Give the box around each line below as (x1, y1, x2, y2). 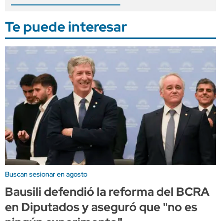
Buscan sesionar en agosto (5, 170, 87, 179)
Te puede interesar (5, 17, 127, 37)
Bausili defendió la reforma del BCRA (5, 184, 210, 200)
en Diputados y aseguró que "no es (5, 199, 197, 215)
